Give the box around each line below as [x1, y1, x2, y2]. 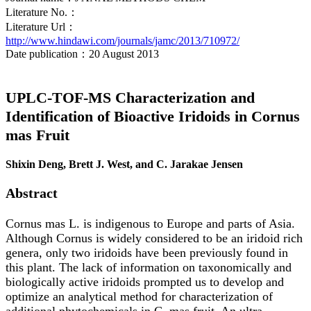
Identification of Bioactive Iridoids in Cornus [6, 108, 300, 126]
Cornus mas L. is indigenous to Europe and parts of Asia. [6, 216, 295, 230]
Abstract [6, 185, 58, 201]
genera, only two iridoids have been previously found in [6, 245, 288, 260]
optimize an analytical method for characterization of [6, 289, 273, 303]
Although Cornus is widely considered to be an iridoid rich [6, 230, 303, 245]
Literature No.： [6, 6, 78, 19]
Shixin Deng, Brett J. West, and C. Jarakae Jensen [6, 158, 243, 171]
